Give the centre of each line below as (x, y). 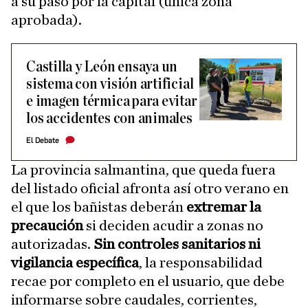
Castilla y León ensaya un (102, 67)
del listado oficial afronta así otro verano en (150, 188)
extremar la (224, 207)
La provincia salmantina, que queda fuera (143, 169)
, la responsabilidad (201, 262)
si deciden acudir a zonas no (175, 225)
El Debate (43, 140)
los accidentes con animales (109, 118)
